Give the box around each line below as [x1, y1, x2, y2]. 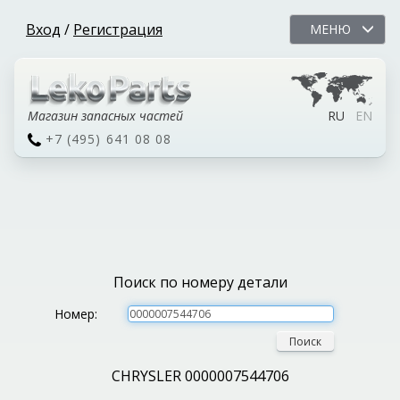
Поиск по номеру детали [112, 272, 287, 293]
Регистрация [73, 20, 162, 39]
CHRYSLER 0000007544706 [111, 366, 289, 387]
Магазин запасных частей [28, 107, 183, 124]
